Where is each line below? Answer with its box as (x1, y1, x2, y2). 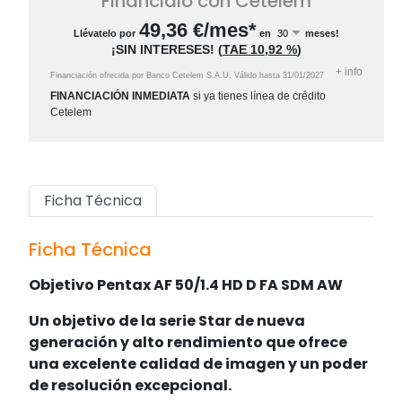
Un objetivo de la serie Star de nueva (29, 310, 305, 332)
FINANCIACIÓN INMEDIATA (50, 90, 190, 103)
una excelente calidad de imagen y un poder (29, 354, 368, 375)
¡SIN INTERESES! (111, 42, 218, 57)
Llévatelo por (74, 28, 135, 39)
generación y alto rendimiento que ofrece (29, 332, 347, 354)
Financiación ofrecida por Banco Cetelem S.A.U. (50, 71, 234, 81)
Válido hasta (234, 71, 283, 81)
